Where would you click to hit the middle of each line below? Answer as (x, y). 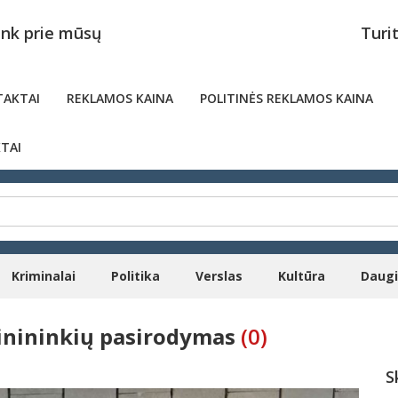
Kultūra (302, 276)
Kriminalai (44, 276)
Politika (135, 276)
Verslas (219, 276)
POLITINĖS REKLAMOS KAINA (287, 98)
